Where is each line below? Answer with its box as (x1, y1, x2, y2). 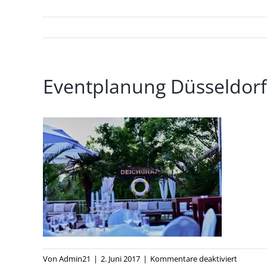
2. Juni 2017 (101, 253, 140, 264)
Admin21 (59, 253, 91, 264)
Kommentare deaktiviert (150, 253, 237, 264)
